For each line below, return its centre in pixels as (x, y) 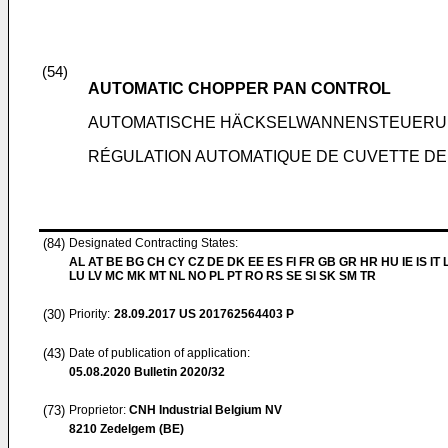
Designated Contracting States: (153, 243)
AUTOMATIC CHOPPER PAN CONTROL (239, 88)
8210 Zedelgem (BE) (126, 429)
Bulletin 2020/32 (178, 372)
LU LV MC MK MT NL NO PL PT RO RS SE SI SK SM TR (222, 276)
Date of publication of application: (159, 353)
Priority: (89, 314)
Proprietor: (99, 410)
